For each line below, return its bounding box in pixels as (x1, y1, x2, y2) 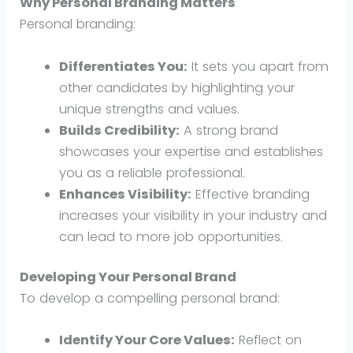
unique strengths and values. (58, 99, 240, 118)
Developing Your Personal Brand (20, 268, 237, 287)
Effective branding (191, 184, 310, 203)
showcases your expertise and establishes (58, 142, 323, 161)
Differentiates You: (58, 57, 188, 76)
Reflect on (234, 331, 302, 350)
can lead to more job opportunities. (58, 227, 283, 246)
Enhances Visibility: (58, 184, 191, 203)
